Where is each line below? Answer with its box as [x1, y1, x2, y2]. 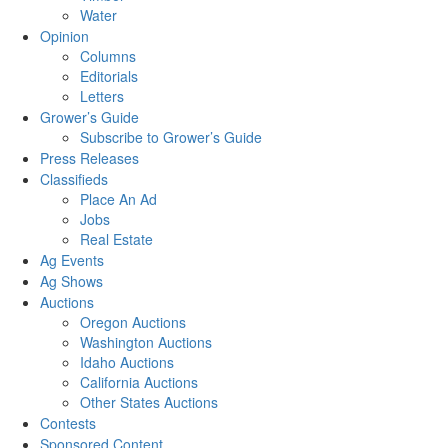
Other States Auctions [80, 392, 218, 413]
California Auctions [80, 372, 198, 393]
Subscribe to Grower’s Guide [80, 127, 262, 148]
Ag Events [40, 250, 104, 271]
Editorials [80, 66, 138, 87]
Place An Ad [80, 189, 157, 210]
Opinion [40, 26, 89, 47]
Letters [80, 86, 124, 107]
